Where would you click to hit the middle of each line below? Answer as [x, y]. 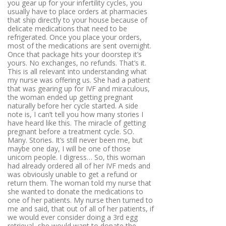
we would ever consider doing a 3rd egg [73, 217]
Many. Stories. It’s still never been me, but [75, 140]
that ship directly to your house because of [77, 20]
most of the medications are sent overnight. [79, 46]
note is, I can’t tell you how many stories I [75, 115]
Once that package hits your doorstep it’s [75, 54]
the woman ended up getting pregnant [70, 97]
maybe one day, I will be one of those [69, 149]
